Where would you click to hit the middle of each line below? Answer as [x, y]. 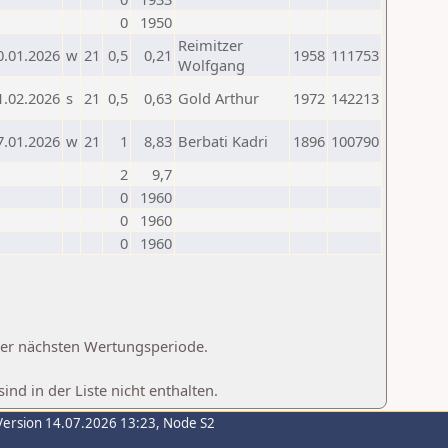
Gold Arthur [218, 98]
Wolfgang [211, 65]
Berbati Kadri [223, 141]
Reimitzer [210, 45]
